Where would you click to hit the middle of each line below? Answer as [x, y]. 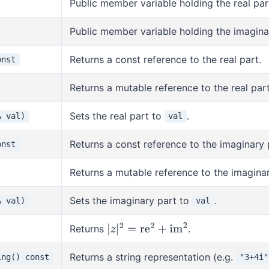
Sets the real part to [117, 116]
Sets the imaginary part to [131, 200]
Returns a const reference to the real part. [165, 59]
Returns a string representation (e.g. [153, 257]
